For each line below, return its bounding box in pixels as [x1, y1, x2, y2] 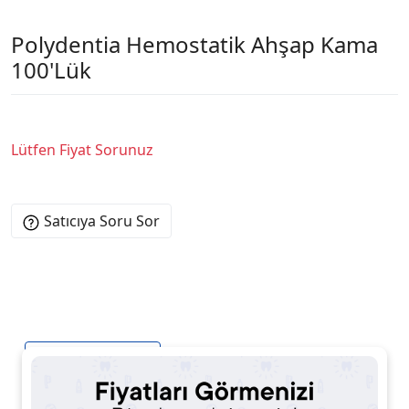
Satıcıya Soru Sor [44, 210, 160, 231]
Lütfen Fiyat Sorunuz [11, 139, 153, 160]
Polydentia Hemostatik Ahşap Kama [11, 28, 378, 59]
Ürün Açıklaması [37, 349, 149, 370]
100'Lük [11, 54, 91, 85]
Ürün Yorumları [173, 349, 279, 370]
